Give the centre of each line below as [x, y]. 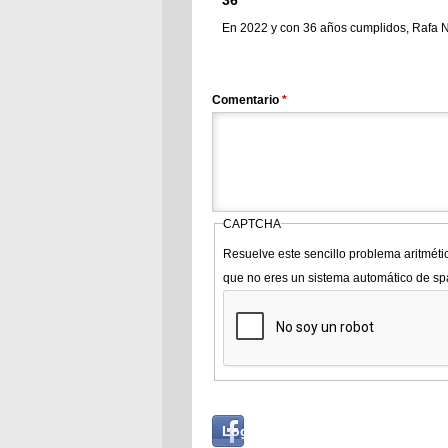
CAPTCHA [251, 223]
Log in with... [266, 430]
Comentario [247, 99]
